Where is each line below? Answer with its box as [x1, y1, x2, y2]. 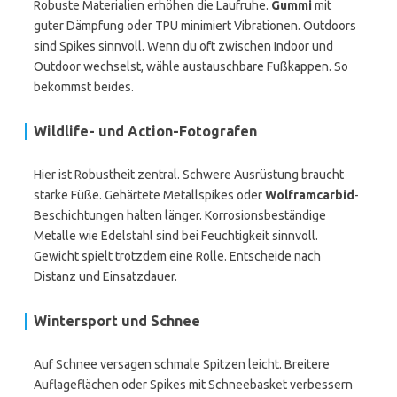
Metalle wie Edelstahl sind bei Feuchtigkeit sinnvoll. [34, 229, 318, 243]
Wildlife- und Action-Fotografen [34, 123, 257, 139]
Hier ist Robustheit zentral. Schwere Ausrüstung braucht [34, 167, 344, 182]
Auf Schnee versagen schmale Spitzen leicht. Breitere [34, 357, 330, 371]
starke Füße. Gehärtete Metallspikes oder [34, 188, 265, 202]
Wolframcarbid [265, 188, 354, 202]
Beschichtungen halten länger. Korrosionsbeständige [34, 208, 326, 222]
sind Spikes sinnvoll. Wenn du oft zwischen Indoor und [34, 39, 333, 53]
